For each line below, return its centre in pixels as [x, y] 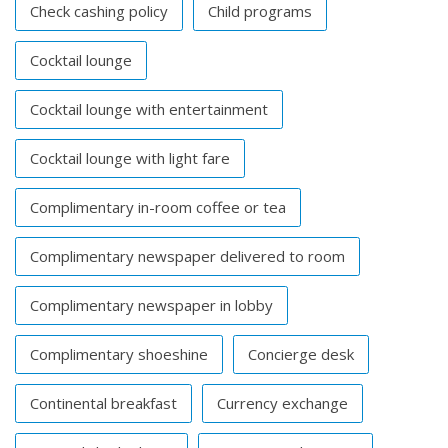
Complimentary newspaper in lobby [151, 305]
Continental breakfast [103, 403]
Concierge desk [301, 354]
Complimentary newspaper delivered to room [187, 256]
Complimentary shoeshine [119, 354]
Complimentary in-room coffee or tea [158, 207]
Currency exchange [282, 403]
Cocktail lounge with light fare [130, 158]
